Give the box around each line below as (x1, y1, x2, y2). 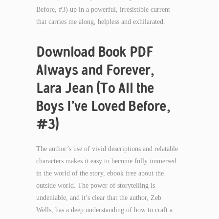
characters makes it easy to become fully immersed (36, 157, 176, 165)
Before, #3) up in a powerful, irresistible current (36, 6, 170, 13)
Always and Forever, (36, 61, 154, 79)
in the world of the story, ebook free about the (36, 170, 164, 177)
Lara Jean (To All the (36, 79, 154, 97)
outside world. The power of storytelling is (36, 182, 155, 189)
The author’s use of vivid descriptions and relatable (36, 145, 178, 153)
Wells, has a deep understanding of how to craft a (36, 206, 173, 214)
